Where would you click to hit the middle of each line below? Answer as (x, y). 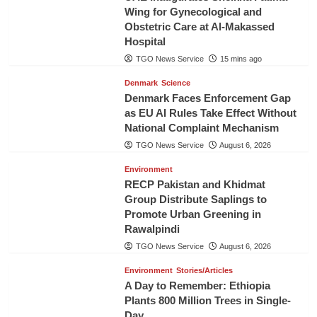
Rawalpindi (152, 229)
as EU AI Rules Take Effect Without (210, 113)
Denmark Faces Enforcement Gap (207, 98)
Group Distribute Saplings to (195, 200)
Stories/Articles (204, 271)
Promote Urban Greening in (192, 214)
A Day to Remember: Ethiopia (197, 286)
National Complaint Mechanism (201, 128)
